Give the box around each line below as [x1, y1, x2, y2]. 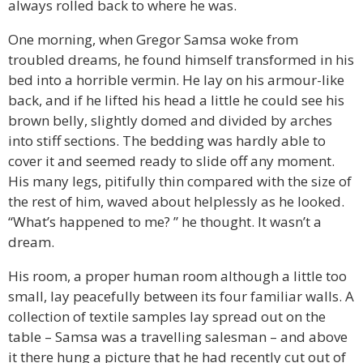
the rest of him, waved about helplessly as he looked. [8, 192, 344, 211]
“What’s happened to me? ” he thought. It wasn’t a [8, 212, 322, 232]
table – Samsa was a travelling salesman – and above [8, 327, 348, 347]
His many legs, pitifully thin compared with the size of [8, 172, 352, 191]
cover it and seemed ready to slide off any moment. [8, 152, 335, 171]
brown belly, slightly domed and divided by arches [8, 111, 332, 130]
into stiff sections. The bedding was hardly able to [8, 131, 326, 151]
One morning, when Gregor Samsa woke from [8, 30, 298, 49]
